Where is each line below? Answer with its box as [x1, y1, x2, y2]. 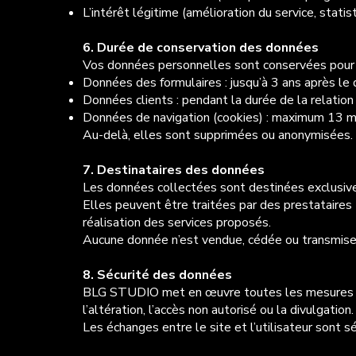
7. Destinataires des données [82, 161, 265, 180]
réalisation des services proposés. [82, 214, 271, 232]
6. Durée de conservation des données [82, 39, 319, 57]
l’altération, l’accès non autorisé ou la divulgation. [82, 301, 354, 319]
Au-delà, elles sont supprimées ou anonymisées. [82, 126, 353, 145]
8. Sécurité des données [82, 266, 232, 284]
